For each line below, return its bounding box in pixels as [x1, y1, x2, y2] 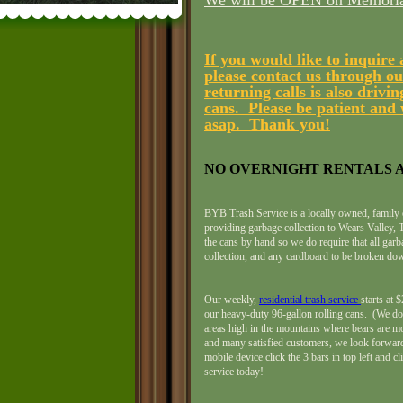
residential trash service [259, 293, 358, 306]
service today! [204, 365, 264, 378]
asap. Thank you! [204, 115, 330, 133]
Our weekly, [204, 293, 259, 306]
